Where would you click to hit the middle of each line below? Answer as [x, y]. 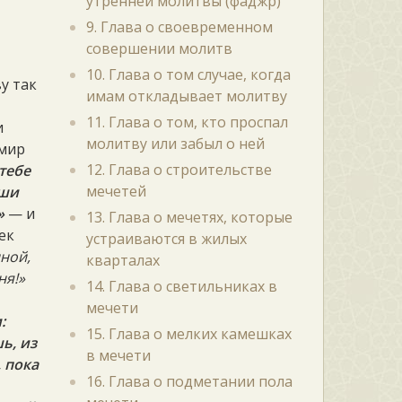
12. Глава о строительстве [179, 170]
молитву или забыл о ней [175, 144]
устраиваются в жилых [166, 239]
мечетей [116, 191]
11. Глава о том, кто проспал [187, 122]
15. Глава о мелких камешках [188, 334]
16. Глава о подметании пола [189, 381]
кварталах [122, 260]
